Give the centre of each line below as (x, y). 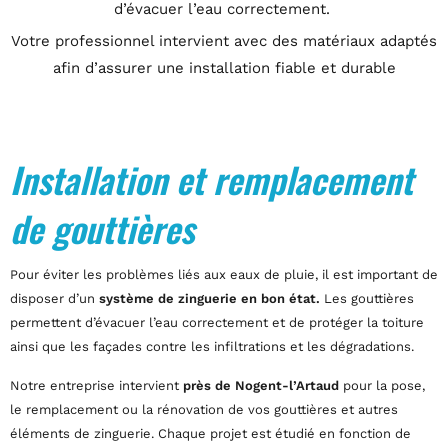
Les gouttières (367, 298)
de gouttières (102, 228)
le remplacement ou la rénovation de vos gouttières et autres (204, 409)
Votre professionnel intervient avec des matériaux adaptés (224, 41)
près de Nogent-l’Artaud (261, 385)
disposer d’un (54, 298)
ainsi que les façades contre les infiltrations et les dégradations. (212, 346)
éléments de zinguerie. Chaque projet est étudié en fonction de (210, 433)
